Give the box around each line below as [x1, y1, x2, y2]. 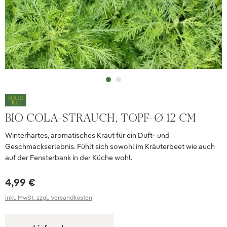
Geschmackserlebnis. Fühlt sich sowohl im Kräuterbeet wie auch [5, 142, 215, 151]
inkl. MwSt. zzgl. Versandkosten [5, 194, 92, 201]
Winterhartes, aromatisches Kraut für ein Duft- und [5, 131, 170, 140]
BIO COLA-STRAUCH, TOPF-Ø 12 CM [5, 111, 196, 125]
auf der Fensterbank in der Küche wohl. [5, 153, 132, 162]
